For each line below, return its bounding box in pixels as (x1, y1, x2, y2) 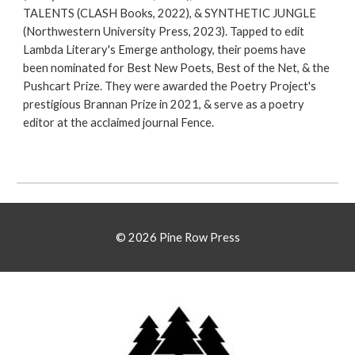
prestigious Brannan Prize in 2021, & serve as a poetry (23, 97, 305, 112)
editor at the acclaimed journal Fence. (23, 116, 215, 130)
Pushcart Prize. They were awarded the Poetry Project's (23, 79, 317, 94)
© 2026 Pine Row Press (115, 231, 240, 244)
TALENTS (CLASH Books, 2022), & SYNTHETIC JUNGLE (23, 6, 317, 21)
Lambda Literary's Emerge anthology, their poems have (23, 43, 307, 57)
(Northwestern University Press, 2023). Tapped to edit (23, 25, 305, 39)
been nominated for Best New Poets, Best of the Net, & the (23, 61, 330, 75)
